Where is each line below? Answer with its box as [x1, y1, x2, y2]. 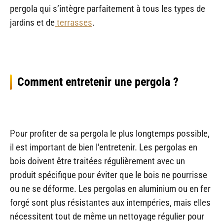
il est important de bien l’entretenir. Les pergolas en [10, 141, 197, 153]
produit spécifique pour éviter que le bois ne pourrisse [10, 169, 207, 181]
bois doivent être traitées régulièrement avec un [10, 155, 185, 167]
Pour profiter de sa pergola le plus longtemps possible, [10, 127, 210, 139]
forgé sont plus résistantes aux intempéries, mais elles [10, 196, 211, 208]
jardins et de [10, 16, 55, 28]
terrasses [55, 16, 92, 28]
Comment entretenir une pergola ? [17, 75, 179, 89]
